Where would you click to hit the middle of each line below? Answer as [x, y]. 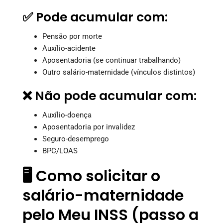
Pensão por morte [72, 36]
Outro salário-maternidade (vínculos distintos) [119, 72]
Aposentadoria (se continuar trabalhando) [111, 60]
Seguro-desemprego [76, 139]
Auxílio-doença [67, 115]
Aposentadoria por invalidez [89, 127]
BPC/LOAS [60, 151]
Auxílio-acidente [69, 48]
